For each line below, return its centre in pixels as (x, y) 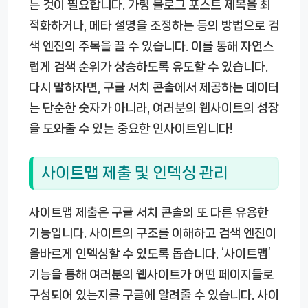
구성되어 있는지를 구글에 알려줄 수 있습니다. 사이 (154, 295)
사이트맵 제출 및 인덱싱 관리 (135, 173)
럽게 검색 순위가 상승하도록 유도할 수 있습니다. (148, 67)
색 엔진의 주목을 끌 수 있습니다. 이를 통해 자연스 (151, 46)
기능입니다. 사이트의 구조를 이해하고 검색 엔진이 (153, 233)
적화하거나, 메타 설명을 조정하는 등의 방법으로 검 (154, 26)
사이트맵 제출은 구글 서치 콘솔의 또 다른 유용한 (148, 212)
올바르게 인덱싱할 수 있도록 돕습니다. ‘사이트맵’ (150, 253)
